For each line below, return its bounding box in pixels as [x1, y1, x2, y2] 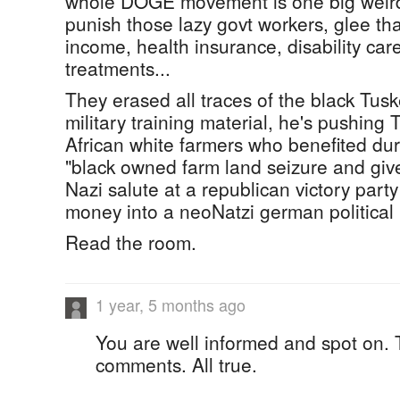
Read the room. [65, 229, 196, 255]
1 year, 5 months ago [96, 293, 246, 316]
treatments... [65, 54, 171, 81]
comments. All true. [96, 351, 257, 378]
